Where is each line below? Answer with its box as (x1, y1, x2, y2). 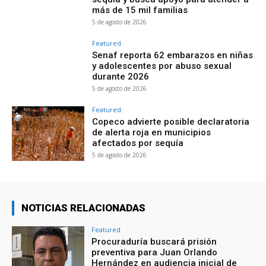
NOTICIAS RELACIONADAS (21, 201, 145, 214)
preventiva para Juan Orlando (91, 246, 218, 258)
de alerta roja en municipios (92, 127, 211, 138)
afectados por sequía (92, 138, 184, 149)
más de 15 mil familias (92, 5, 188, 16)
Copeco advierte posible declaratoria (92, 116, 250, 128)
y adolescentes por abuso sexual (92, 61, 232, 72)
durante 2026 (92, 71, 150, 83)
